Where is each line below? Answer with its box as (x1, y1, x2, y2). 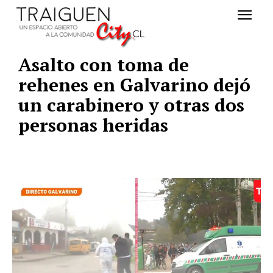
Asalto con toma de (18, 52, 189, 77)
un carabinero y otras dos (18, 93, 244, 118)
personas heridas (18, 113, 168, 138)
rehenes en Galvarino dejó (18, 73, 250, 97)
